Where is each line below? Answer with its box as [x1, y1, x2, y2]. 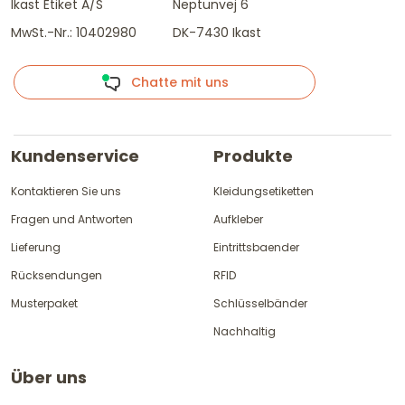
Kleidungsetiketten [213, 184, 314, 200]
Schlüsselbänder [213, 296, 307, 312]
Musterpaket [11, 296, 78, 312]
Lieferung [11, 240, 61, 256]
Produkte [213, 145, 293, 168]
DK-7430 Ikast [173, 23, 261, 42]
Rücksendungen [11, 268, 102, 284]
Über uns [11, 366, 87, 390]
